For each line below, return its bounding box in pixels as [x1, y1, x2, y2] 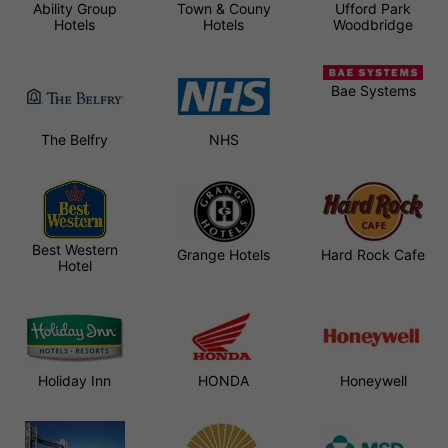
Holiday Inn [38, 371, 112, 389]
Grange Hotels [177, 245, 271, 263]
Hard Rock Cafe [321, 245, 426, 263]
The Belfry [41, 130, 109, 148]
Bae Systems [330, 81, 416, 99]
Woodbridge [333, 15, 414, 33]
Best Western [31, 240, 118, 258]
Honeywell [339, 371, 407, 389]
